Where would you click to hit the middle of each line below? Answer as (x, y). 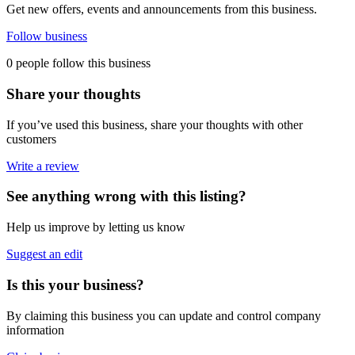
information (35, 330)
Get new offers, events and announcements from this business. (162, 10)
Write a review (43, 166)
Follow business (47, 36)
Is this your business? (75, 284)
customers (31, 139)
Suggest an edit (44, 254)
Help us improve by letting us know (96, 227)
